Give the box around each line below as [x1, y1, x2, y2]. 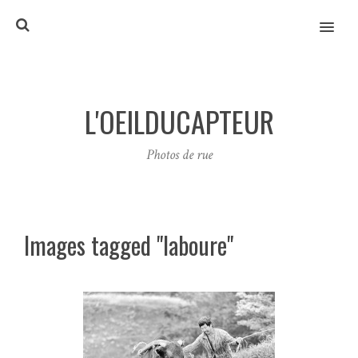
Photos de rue [145, 145, 213, 164]
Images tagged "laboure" [24, 227, 233, 263]
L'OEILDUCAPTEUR [84, 99, 274, 142]
